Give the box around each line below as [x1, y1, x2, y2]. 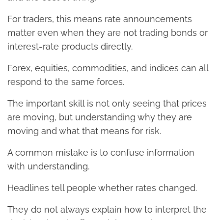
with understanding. [7, 161, 89, 171]
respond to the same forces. [7, 76, 124, 87]
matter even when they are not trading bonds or [7, 27, 208, 38]
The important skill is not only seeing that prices [7, 98, 207, 109]
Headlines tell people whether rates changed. [7, 182, 197, 193]
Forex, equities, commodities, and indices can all [7, 62, 208, 73]
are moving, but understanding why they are [7, 111, 192, 122]
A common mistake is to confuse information [7, 147, 194, 158]
